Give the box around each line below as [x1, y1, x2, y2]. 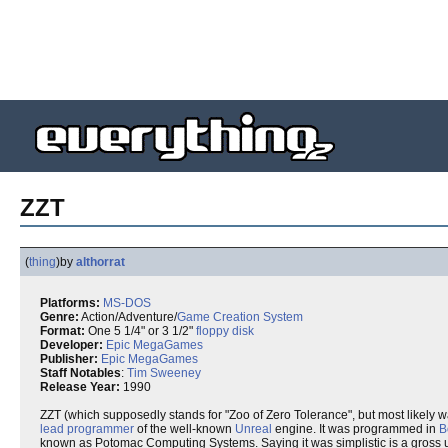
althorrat [76, 255, 125, 269]
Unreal [235, 422, 272, 436]
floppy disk [196, 324, 254, 338]
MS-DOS [103, 296, 151, 310]
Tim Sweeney [127, 366, 201, 380]
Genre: [40, 310, 79, 324]
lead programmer [40, 422, 134, 436]
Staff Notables [40, 366, 121, 380]
